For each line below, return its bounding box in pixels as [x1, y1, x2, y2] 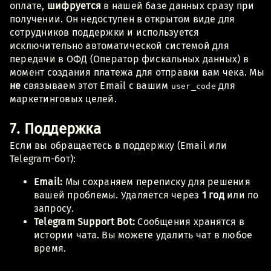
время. [34, 242, 67, 254]
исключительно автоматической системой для [10, 39, 229, 51]
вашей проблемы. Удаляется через [34, 189, 202, 201]
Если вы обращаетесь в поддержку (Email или [10, 139, 227, 151]
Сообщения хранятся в [135, 215, 245, 227]
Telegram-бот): [10, 152, 76, 165]
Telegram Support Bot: [34, 215, 135, 227]
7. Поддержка [10, 120, 101, 137]
